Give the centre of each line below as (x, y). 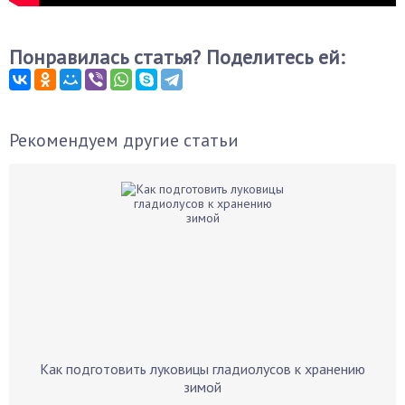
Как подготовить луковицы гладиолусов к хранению (202, 369)
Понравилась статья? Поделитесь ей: (177, 57)
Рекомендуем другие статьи (124, 140)
